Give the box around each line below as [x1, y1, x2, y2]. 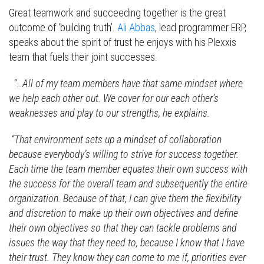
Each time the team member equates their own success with [9, 162, 247, 175]
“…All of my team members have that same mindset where [9, 77, 243, 90]
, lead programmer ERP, [155, 21, 246, 34]
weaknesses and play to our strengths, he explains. [9, 106, 210, 119]
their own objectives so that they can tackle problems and [9, 221, 237, 234]
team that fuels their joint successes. [9, 50, 157, 63]
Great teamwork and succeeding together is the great [9, 6, 226, 19]
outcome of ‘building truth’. [9, 21, 117, 34]
